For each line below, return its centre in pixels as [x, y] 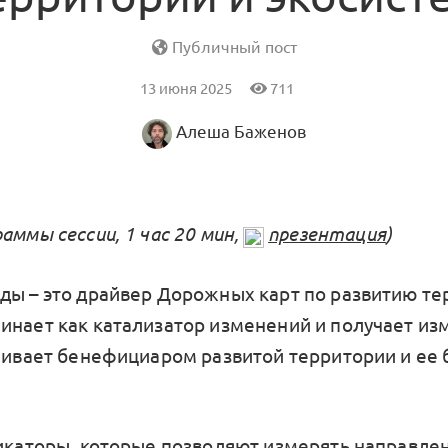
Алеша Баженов [241, 132]
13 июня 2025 [187, 89]
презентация [327, 234]
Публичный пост [232, 47]
